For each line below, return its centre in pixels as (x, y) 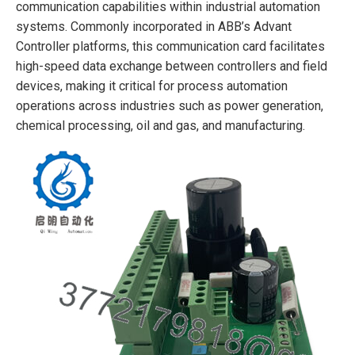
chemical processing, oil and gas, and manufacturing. (160, 126)
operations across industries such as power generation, (170, 106)
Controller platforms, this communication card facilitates (170, 46)
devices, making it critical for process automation (152, 86)
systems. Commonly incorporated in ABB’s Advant (154, 27)
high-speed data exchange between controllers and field (172, 66)
